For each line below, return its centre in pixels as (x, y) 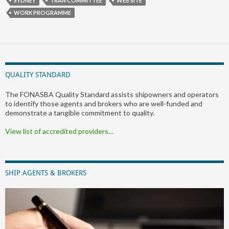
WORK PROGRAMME (42, 12)
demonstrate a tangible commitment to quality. (80, 112)
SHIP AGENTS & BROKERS (46, 173)
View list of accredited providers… (59, 131)
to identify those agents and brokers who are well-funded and (104, 103)
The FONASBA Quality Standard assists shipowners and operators (112, 94)
